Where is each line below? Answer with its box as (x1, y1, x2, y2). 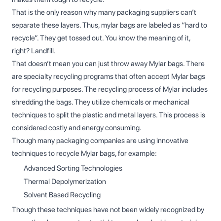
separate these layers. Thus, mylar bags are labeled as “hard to (12, 20, 207, 30)
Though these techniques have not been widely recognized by (12, 205, 204, 214)
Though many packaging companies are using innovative (12, 136, 188, 145)
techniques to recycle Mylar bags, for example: (12, 148, 157, 158)
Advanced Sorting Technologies (24, 163, 122, 173)
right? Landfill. (12, 46, 56, 55)
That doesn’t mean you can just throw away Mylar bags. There (12, 59, 205, 68)
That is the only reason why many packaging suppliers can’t (12, 7, 196, 17)
